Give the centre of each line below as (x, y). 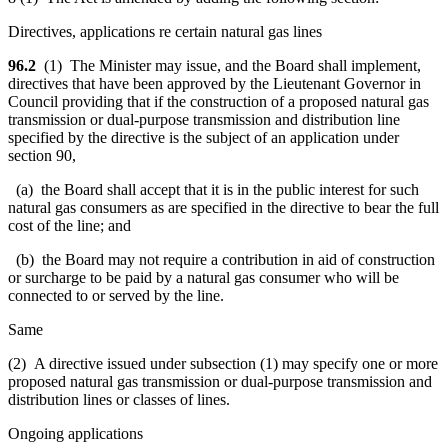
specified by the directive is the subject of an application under (203, 137)
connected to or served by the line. (116, 295)
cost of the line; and (69, 225)
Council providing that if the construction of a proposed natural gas (218, 101)
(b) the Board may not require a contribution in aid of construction (221, 259)
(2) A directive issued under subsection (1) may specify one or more (223, 363)
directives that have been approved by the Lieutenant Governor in (214, 83)
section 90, (42, 155)
